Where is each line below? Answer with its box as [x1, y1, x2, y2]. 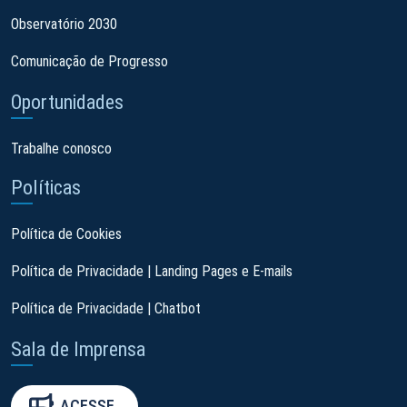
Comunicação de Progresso [11, 52, 168, 70]
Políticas [11, 175, 81, 199]
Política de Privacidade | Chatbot [11, 299, 201, 317]
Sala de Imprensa [11, 337, 145, 361]
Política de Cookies [11, 224, 122, 243]
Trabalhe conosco [11, 139, 112, 157]
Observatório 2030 [11, 15, 117, 33]
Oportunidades [11, 90, 124, 114]
